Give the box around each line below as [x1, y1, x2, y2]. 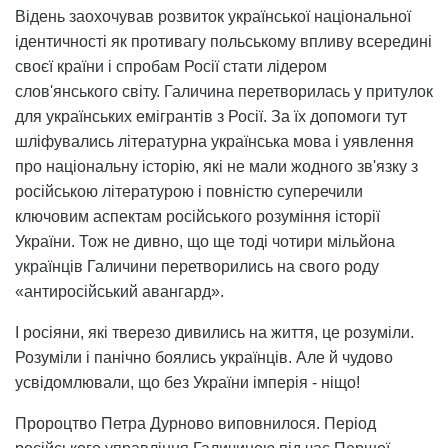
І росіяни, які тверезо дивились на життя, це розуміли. [15, 323, 414, 341]
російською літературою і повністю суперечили [15, 182, 363, 200]
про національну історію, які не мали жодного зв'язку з [15, 157, 418, 175]
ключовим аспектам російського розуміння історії [15, 207, 380, 225]
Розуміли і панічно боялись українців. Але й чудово [15, 348, 393, 366]
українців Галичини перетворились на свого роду [15, 257, 379, 275]
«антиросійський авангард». [15, 282, 224, 300]
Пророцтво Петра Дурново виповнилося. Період [15, 414, 376, 432]
